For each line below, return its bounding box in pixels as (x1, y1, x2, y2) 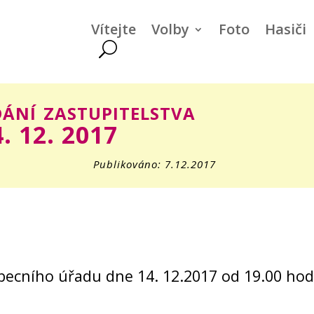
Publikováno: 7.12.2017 (93, 156, 216, 171)
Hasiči (264, 19, 306, 39)
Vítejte (90, 19, 136, 39)
